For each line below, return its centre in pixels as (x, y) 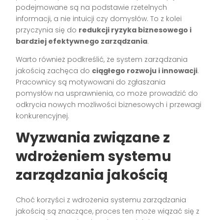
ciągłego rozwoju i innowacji (145, 71)
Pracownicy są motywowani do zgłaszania (91, 82)
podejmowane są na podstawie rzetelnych (92, 8)
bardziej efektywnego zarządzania (82, 41)
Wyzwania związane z (93, 138)
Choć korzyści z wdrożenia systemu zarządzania (101, 200)
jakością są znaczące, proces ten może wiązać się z (108, 211)
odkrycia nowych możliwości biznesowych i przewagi (109, 105)
